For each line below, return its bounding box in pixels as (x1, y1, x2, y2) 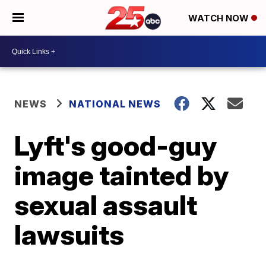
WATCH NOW (188, 12, 251, 24)
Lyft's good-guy (14, 129, 217, 162)
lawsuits (14, 218, 125, 251)
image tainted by (14, 159, 229, 192)
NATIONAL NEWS (69, 98, 161, 110)
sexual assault (14, 188, 198, 221)
